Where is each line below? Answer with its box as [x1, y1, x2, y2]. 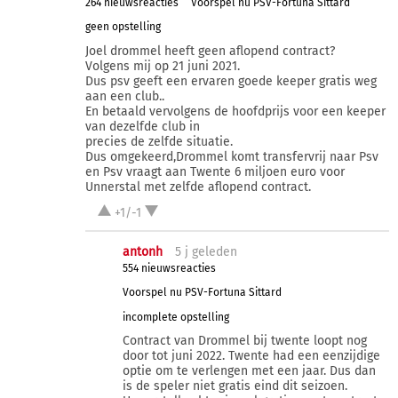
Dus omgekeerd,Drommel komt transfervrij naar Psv [84, 148, 378, 164]
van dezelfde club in [84, 118, 200, 134]
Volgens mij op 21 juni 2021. [84, 58, 240, 74]
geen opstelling [84, 20, 161, 34]
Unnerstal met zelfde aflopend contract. [84, 179, 311, 195]
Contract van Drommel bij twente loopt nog [123, 333, 368, 349]
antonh [123, 243, 163, 259]
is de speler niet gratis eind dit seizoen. [123, 378, 348, 394]
